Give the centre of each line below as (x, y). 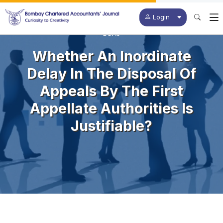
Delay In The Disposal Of (111, 73)
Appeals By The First (111, 91)
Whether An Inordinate (111, 56)
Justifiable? (111, 125)
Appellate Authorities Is (111, 108)
